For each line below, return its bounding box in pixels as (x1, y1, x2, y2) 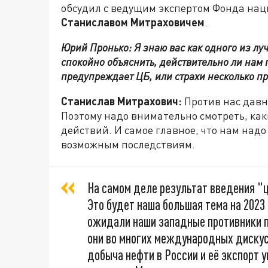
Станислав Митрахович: (61, 95, 182, 108)
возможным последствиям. (61, 138, 195, 151)
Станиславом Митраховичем (61, 16, 205, 29)
